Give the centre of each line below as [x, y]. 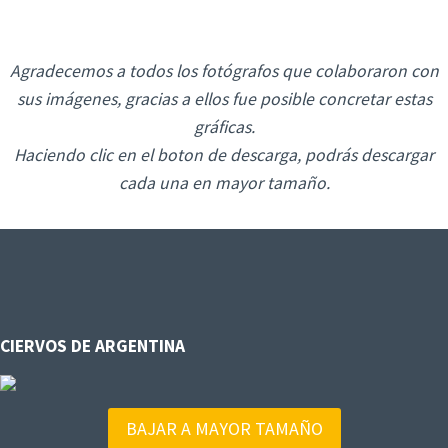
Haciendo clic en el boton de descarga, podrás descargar [224, 155]
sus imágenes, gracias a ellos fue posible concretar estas [224, 99]
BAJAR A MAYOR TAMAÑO [224, 429]
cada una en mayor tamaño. [224, 183]
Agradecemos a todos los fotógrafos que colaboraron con [224, 71]
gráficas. [224, 127]
